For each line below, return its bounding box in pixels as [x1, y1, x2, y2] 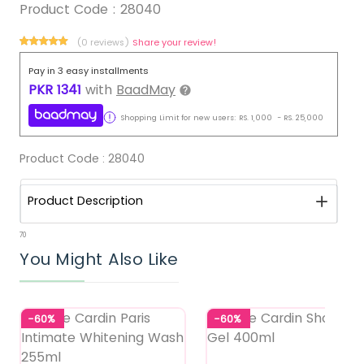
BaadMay [116, 80, 175, 99]
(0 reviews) [76, 35, 132, 49]
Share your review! [132, 35, 217, 49]
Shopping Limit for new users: [116, 112, 236, 123]
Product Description [28, 193, 143, 210]
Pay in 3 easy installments [28, 63, 149, 77]
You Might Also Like [19, 248, 179, 271]
